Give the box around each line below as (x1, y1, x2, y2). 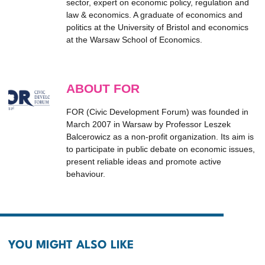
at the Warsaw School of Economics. (66, 35, 202, 44)
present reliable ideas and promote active (66, 157, 221, 166)
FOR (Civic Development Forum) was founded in (66, 107, 248, 117)
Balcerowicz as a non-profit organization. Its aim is (66, 132, 254, 141)
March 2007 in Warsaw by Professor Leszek (66, 119, 231, 129)
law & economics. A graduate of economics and (66, 10, 243, 20)
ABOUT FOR (66, 82, 140, 95)
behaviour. (66, 169, 105, 179)
